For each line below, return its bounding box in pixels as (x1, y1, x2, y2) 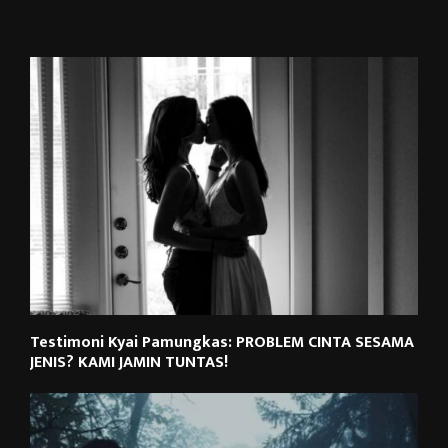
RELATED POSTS (30, 15, 148, 42)
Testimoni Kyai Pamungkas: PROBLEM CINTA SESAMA (30, 329, 414, 357)
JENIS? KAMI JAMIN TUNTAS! (30, 349, 228, 377)
